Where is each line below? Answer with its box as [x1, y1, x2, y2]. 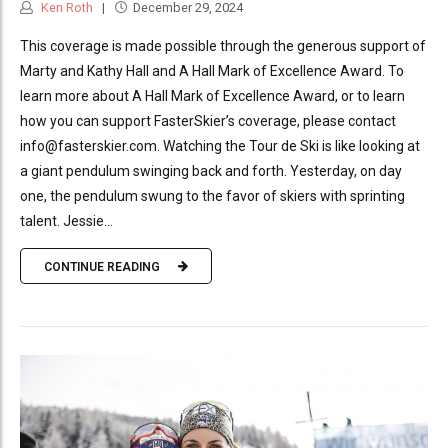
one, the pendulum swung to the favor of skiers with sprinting [20, 188, 405, 205]
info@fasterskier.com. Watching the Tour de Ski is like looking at [20, 138, 420, 155]
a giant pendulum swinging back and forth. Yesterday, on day [20, 163, 402, 180]
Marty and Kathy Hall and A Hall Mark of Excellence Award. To [20, 63, 404, 80]
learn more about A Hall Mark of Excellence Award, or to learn [20, 88, 405, 105]
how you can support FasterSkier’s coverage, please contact [20, 113, 396, 130]
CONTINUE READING [44, 259, 160, 274]
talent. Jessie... [20, 213, 113, 230]
